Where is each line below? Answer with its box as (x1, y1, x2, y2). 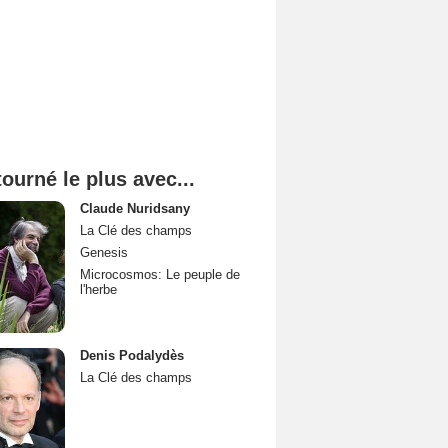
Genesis (80, 245, 128, 260)
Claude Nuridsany (80, 201, 190, 216)
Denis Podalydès (80, 348, 184, 363)
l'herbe (80, 282, 117, 297)
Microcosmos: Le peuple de (80, 267, 240, 282)
